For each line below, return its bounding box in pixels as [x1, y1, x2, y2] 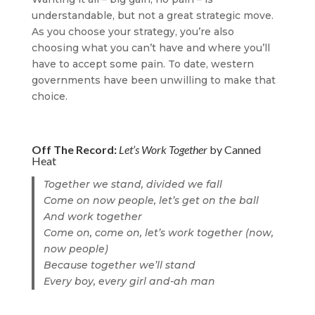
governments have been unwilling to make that [31, 74, 276, 86]
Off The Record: [31, 143, 119, 156]
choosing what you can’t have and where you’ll [31, 41, 270, 54]
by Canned [209, 143, 261, 156]
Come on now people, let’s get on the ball [44, 194, 259, 207]
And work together [44, 210, 143, 223]
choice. [31, 90, 67, 103]
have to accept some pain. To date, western [31, 58, 254, 70]
